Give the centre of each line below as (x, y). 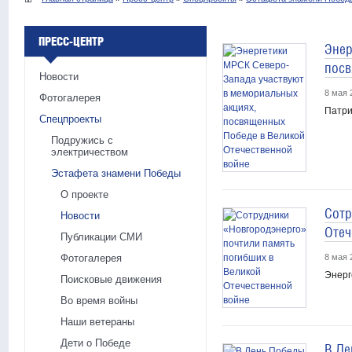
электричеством (90, 152)
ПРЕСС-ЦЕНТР (71, 42)
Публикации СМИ (101, 237)
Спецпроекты (70, 119)
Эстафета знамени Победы (116, 174)
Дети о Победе (95, 343)
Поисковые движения (111, 280)
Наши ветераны (97, 322)
